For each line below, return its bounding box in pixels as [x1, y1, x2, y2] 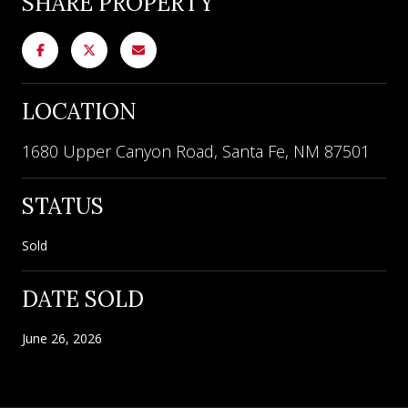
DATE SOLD [22, 284, 144, 313]
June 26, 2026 [22, 329, 102, 347]
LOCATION [22, 97, 137, 126]
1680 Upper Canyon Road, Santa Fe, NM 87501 [22, 139, 370, 162]
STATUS [22, 191, 104, 220]
